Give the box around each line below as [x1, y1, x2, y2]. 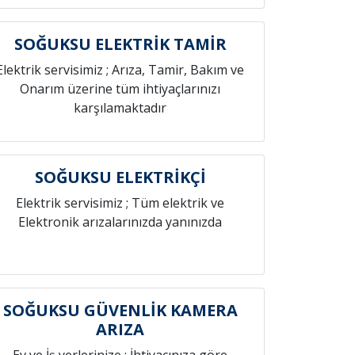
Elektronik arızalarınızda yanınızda [18, 213, 223, 231]
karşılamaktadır [74, 99, 167, 116]
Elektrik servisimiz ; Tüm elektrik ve [16, 194, 225, 212]
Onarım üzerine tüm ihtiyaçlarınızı [20, 80, 221, 97]
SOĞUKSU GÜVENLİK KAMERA [2, 300, 238, 321]
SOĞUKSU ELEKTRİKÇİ [34, 166, 206, 188]
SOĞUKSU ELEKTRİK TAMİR [13, 33, 227, 55]
